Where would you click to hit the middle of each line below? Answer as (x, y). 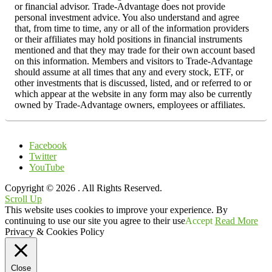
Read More (236, 221)
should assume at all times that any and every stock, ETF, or (129, 72)
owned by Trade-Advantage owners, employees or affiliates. (130, 105)
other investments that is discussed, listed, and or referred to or (133, 83)
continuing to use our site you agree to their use (95, 221)
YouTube (47, 168)
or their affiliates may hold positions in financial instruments (128, 39)
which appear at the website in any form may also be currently (133, 94)
